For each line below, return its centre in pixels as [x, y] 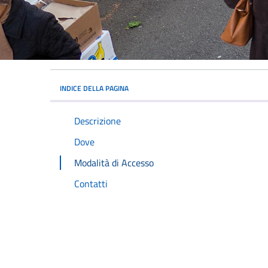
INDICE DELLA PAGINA [94, 89]
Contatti [91, 183]
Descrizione [98, 121]
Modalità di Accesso [114, 162]
